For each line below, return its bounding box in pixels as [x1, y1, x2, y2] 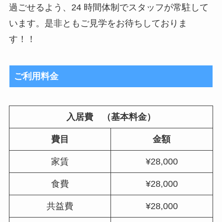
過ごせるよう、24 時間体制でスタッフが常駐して [8, 2, 209, 13]
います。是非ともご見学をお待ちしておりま [8, 18, 187, 29]
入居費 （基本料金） [66, 111, 156, 122]
